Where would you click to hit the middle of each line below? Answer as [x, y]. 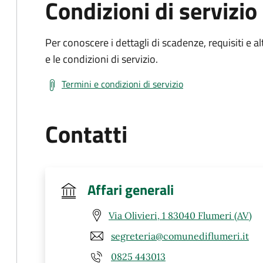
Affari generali [131, 190]
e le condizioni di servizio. [102, 59]
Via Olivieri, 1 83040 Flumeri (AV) [180, 215]
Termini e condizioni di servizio [122, 84]
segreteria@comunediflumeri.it [180, 236]
